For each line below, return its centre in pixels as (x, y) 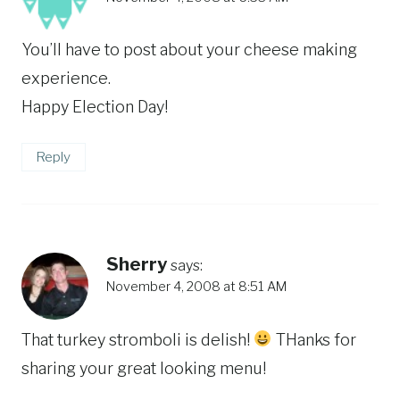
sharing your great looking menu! (144, 368)
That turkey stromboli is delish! (137, 339)
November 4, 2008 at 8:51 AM (196, 286)
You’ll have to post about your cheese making (189, 50)
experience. (66, 79)
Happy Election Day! (95, 107)
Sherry (137, 264)
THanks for (314, 339)
